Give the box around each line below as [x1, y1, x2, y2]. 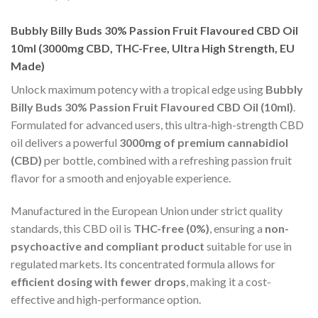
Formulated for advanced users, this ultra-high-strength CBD [11, 118, 304, 132]
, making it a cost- [186, 275, 271, 289]
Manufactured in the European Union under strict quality [11, 204, 283, 218]
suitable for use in [204, 239, 292, 253]
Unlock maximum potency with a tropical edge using [11, 82, 265, 97]
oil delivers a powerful [11, 136, 119, 150]
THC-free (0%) [133, 221, 209, 236]
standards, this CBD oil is [11, 221, 133, 236]
